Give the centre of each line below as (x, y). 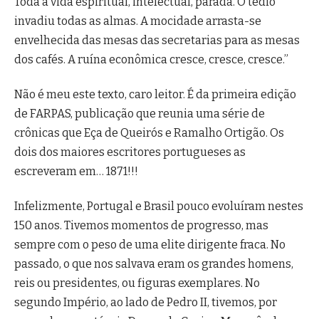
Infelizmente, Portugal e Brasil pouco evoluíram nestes (159, 206)
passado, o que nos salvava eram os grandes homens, (154, 264)
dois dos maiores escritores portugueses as (130, 152)
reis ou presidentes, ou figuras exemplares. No (137, 283)
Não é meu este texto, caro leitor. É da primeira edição (155, 95)
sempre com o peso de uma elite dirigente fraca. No (150, 245)
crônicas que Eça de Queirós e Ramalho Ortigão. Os (149, 133)
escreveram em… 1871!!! (76, 172)
